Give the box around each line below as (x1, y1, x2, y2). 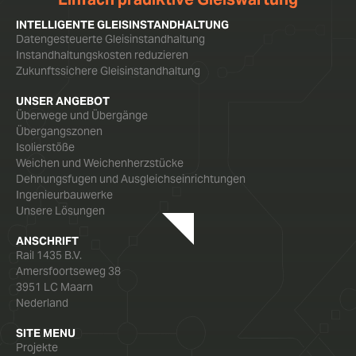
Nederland (16, 295, 68, 310)
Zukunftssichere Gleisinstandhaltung (16, 63, 200, 78)
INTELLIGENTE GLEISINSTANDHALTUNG (16, 17, 229, 32)
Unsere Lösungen (16, 203, 105, 218)
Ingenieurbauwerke (16, 187, 113, 202)
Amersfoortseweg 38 (16, 263, 121, 278)
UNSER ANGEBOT (16, 93, 110, 108)
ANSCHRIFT (16, 233, 79, 248)
